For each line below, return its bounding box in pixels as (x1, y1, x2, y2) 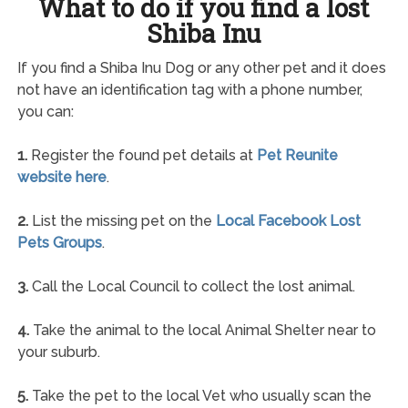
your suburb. (16, 342, 100, 361)
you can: (16, 102, 74, 120)
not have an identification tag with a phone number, (16, 80, 362, 98)
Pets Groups (16, 233, 102, 251)
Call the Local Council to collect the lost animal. (27, 277, 355, 295)
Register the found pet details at (26, 146, 257, 164)
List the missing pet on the (27, 211, 216, 229)
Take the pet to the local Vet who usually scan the (27, 386, 372, 404)
